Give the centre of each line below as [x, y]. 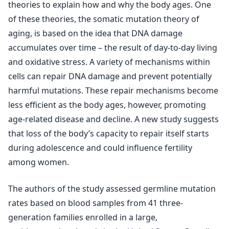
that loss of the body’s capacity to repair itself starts [109, 133]
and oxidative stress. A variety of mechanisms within [109, 62]
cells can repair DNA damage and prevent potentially [110, 76]
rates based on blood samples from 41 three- [96, 203]
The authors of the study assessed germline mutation [112, 189]
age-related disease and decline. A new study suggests [113, 119]
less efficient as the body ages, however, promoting [107, 105]
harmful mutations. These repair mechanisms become [113, 90]
